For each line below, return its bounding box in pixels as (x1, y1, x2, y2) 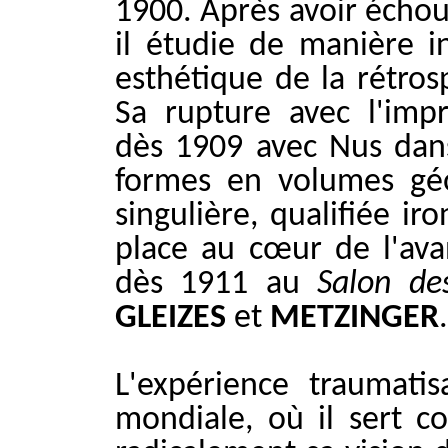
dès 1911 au (115, 267, 318, 301)
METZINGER (270, 301, 439, 335)
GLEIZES (115, 301, 226, 335)
